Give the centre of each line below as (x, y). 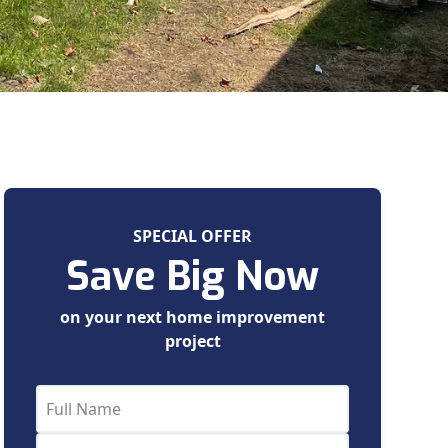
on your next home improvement (193, 316)
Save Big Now (193, 276)
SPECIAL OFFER (193, 235)
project (192, 340)
